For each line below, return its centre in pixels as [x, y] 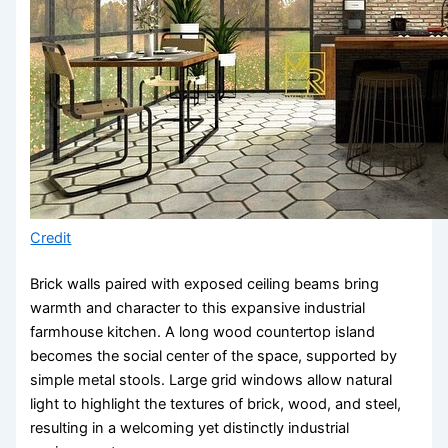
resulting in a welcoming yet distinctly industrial [190, 428]
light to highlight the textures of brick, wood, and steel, [216, 404]
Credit [51, 238]
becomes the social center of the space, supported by [214, 356]
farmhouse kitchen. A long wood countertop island [203, 332]
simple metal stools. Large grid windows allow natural [211, 380]
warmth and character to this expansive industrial [198, 308]
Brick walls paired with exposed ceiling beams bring [205, 284]
